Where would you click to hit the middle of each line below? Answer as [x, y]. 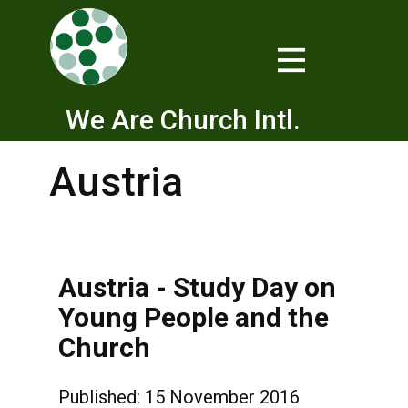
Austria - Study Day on [197, 287]
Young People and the [194, 317]
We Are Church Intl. [183, 120]
